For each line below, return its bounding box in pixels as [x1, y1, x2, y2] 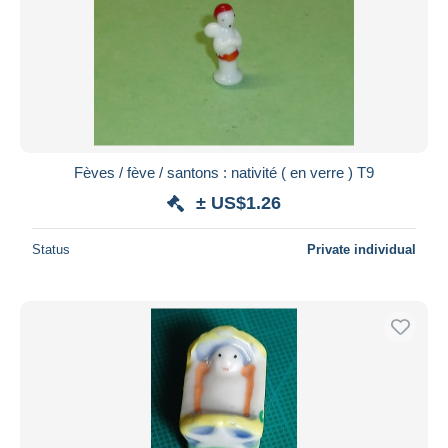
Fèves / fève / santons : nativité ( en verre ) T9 [74, 163, 374, 181]
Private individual [307, 241, 416, 257]
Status [32, 241, 70, 257]
